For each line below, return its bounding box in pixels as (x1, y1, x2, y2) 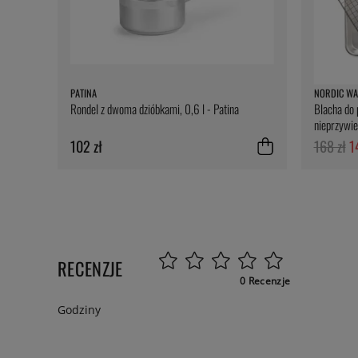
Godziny (58, 302, 101, 318)
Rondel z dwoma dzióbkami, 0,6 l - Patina (70, 100, 239, 118)
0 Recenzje (240, 274, 291, 288)
